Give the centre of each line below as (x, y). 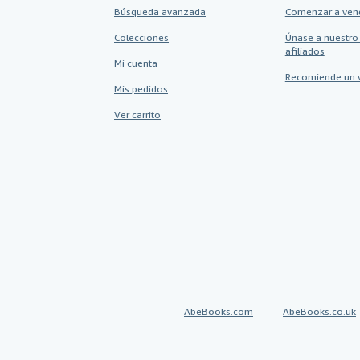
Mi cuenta (136, 63)
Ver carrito (137, 115)
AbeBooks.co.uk (319, 311)
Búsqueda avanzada (160, 12)
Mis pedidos (141, 89)
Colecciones (141, 37)
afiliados (305, 51)
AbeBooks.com (219, 311)
